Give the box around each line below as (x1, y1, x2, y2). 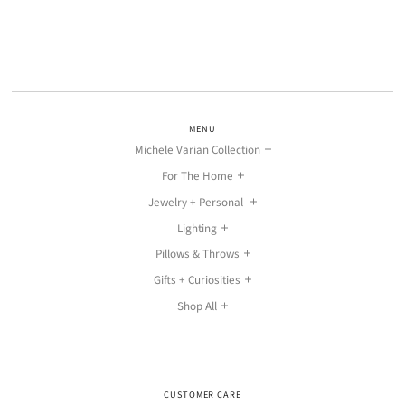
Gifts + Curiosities (154, 271, 240, 288)
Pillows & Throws (155, 246, 240, 263)
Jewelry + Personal (148, 193, 246, 211)
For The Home (161, 168, 233, 185)
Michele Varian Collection (134, 142, 260, 159)
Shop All (177, 297, 217, 315)
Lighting (177, 220, 217, 237)
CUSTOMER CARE (164, 388, 241, 401)
